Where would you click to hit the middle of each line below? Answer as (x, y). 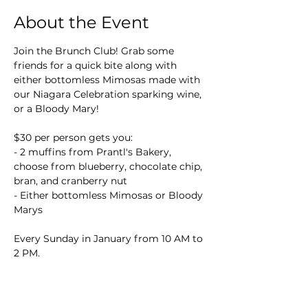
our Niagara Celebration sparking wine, (109, 94)
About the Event (81, 22)
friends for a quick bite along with (97, 65)
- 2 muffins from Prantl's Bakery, (94, 152)
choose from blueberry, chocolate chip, (109, 166)
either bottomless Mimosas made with (108, 80)
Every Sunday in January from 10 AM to (110, 239)
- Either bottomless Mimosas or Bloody (110, 195)
